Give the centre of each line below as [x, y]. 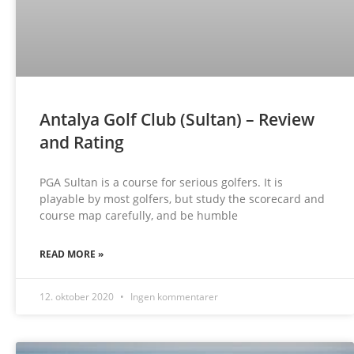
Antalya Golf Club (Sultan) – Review [177, 119]
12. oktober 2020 [78, 296]
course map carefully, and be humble [139, 215]
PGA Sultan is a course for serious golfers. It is [161, 182]
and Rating [82, 142]
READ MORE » [72, 254]
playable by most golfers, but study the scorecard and [182, 198]
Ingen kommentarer [173, 296]
